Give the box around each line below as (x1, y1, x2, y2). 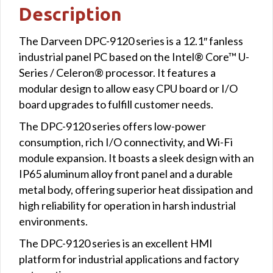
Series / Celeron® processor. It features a (19, 66, 216, 80)
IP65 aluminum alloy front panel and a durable (19, 167, 233, 181)
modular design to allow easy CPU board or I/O (19, 82, 238, 96)
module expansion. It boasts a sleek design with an (19, 151, 254, 165)
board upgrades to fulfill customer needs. (19, 97, 213, 112)
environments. (19, 214, 88, 229)
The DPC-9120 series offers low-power (19, 119, 206, 133)
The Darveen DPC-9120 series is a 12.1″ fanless (19, 34, 243, 48)
